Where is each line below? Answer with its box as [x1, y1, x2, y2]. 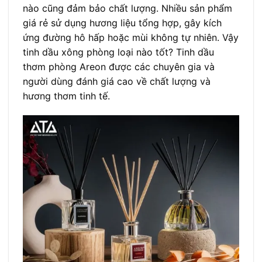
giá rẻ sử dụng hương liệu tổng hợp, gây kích [23, 16, 222, 29]
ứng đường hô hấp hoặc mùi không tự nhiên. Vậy [23, 31, 239, 43]
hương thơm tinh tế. [23, 89, 113, 102]
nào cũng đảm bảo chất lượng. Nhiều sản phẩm [23, 2, 232, 14]
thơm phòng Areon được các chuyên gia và [23, 60, 215, 73]
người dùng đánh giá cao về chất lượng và [23, 75, 211, 87]
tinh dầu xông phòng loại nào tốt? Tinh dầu [23, 46, 214, 58]
